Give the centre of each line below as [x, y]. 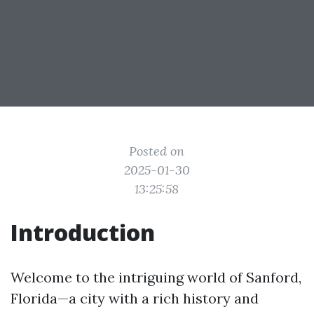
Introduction [83, 232]
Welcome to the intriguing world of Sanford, [156, 277]
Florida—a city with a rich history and [135, 298]
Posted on [157, 151]
